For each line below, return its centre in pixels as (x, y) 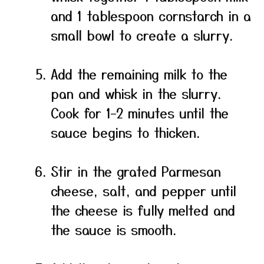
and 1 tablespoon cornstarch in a (151, 15)
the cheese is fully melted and (143, 210)
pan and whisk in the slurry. (136, 93)
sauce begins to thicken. (125, 132)
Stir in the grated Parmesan (136, 171)
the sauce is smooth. (113, 229)
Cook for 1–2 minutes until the (140, 113)
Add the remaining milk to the (139, 74)
